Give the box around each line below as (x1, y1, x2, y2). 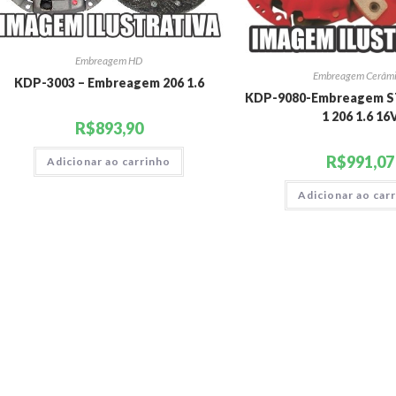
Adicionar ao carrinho (47, 154, 171, 168)
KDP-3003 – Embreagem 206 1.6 (13, 74, 204, 90)
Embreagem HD (75, 53, 143, 67)
